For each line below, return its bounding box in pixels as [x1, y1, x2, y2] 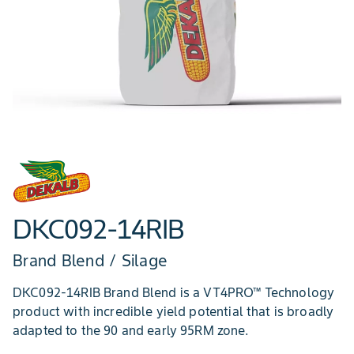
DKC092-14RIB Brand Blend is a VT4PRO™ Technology [13, 284, 335, 300]
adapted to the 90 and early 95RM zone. [13, 322, 248, 338]
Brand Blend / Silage [13, 250, 168, 271]
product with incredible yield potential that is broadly [13, 303, 334, 319]
